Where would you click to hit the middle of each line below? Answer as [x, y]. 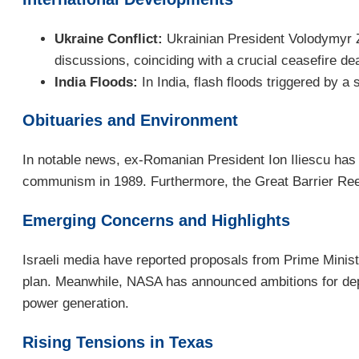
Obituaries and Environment [130, 121]
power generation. [76, 303]
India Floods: [96, 82]
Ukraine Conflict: [109, 38]
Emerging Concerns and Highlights [156, 221]
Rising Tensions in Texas [118, 342]
